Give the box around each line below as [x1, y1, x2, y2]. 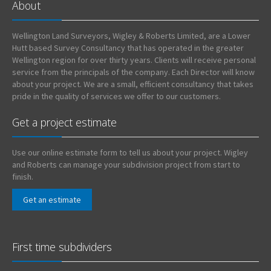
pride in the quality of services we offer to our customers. [12, 90, 221, 102]
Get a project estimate [12, 114, 117, 129]
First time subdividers [12, 240, 112, 254]
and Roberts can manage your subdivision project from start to [12, 158, 240, 170]
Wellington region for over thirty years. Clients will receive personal [12, 54, 256, 65]
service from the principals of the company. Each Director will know [12, 66, 255, 77]
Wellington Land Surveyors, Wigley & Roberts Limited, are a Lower [12, 30, 250, 41]
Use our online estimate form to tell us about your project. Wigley [12, 146, 248, 158]
